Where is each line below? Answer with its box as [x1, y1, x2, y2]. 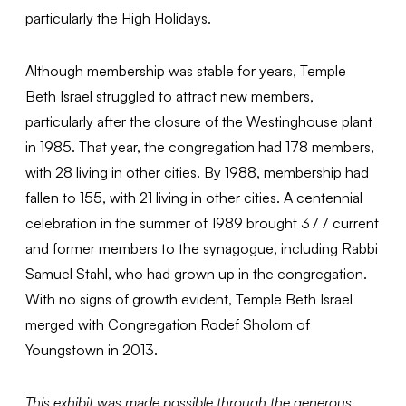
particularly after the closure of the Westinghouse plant [25, 112, 373, 131]
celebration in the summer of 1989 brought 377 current [25, 214, 380, 233]
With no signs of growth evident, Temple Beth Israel [25, 290, 353, 309]
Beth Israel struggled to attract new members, [25, 87, 314, 106]
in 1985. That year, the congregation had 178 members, [25, 138, 375, 157]
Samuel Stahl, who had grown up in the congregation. [25, 265, 368, 284]
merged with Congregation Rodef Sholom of [25, 315, 311, 334]
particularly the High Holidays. [25, 9, 212, 28]
